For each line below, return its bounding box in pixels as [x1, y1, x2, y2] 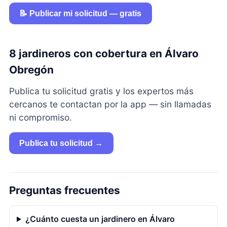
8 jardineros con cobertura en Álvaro [9, 47, 199, 60]
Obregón [9, 63, 54, 76]
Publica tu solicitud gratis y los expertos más [9, 85, 194, 96]
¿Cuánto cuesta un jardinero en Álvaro [25, 213, 175, 224]
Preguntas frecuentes [9, 183, 120, 197]
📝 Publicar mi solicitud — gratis [19, 9, 142, 18]
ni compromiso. [9, 111, 72, 123]
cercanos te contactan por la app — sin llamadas [9, 98, 211, 109]
